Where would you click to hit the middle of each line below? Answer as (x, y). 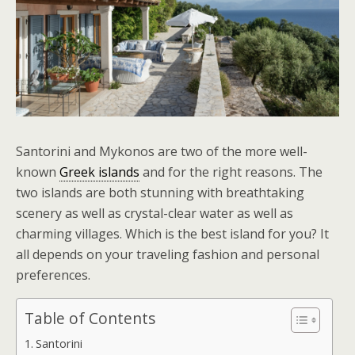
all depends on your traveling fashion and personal (168, 254)
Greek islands (99, 172)
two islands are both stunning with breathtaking (160, 193)
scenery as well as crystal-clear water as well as (155, 213)
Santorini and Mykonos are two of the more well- (162, 151)
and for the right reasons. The (231, 172)
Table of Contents (90, 319)
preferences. (53, 275)
